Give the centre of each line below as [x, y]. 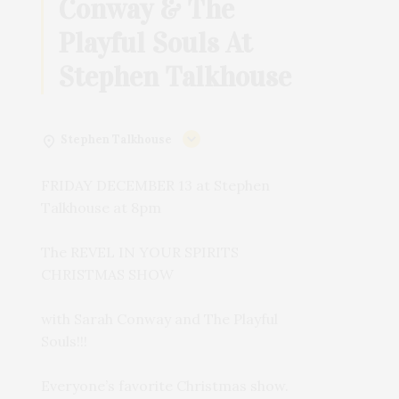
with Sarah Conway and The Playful [160, 318]
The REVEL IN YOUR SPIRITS [140, 252]
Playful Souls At [155, 43]
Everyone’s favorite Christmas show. [165, 385]
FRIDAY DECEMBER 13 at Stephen [156, 185]
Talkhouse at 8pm [102, 207]
